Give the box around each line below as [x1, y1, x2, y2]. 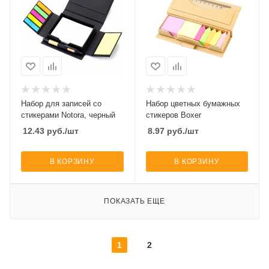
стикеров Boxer [145, 110, 201, 120]
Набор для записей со [21, 99, 101, 109]
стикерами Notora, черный [21, 110, 115, 120]
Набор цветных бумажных [145, 99, 240, 109]
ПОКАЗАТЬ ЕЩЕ [104, 197, 165, 206]
